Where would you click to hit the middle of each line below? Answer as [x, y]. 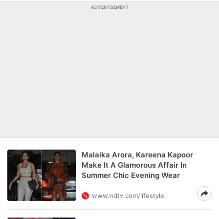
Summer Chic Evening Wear [131, 175]
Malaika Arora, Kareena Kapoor [137, 155]
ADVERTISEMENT [109, 7]
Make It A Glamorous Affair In [134, 165]
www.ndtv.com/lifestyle [128, 196]
